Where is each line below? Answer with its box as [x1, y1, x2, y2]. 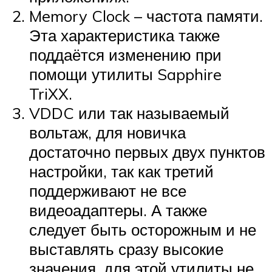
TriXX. [29, 83, 72, 103]
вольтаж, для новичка [29, 122, 186, 142]
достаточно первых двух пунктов [29, 141, 265, 161]
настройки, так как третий [29, 161, 214, 181]
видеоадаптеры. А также [29, 200, 207, 220]
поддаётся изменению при [29, 44, 222, 64]
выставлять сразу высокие [29, 239, 223, 259]
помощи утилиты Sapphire [29, 64, 222, 84]
